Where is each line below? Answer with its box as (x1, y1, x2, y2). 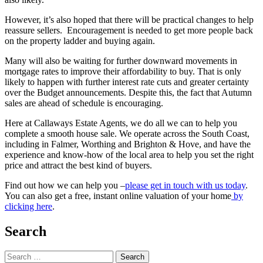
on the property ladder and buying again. (5, 35, 155, 46)
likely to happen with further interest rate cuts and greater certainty (5, 76, 249, 87)
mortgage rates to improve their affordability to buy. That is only (5, 66, 241, 76)
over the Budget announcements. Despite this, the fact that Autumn (5, 87, 252, 97)
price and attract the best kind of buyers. (5, 160, 152, 170)
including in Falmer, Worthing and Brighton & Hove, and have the (5, 139, 251, 149)
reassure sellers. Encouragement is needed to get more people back (5, 25, 253, 35)
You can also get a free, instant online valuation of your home (5, 190, 231, 201)
